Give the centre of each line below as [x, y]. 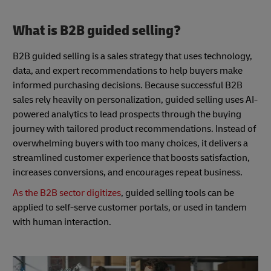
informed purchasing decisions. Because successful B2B [128, 85]
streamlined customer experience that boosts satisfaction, [131, 158]
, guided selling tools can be [178, 193]
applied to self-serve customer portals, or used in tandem [130, 207]
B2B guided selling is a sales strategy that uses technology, [132, 56]
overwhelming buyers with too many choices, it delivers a [130, 143]
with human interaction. [64, 222]
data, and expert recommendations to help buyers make [128, 70]
